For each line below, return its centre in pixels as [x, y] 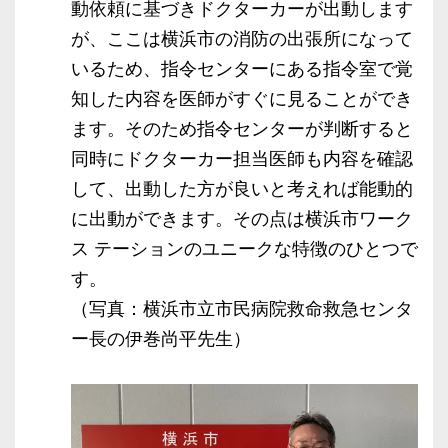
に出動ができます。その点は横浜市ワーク [242, 219]
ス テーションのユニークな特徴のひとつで [244, 249]
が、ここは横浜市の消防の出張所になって [242, 39]
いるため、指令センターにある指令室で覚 [242, 69]
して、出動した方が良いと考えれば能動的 [242, 189]
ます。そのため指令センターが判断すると [242, 129]
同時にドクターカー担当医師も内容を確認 [242, 159]
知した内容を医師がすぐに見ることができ [242, 99]
